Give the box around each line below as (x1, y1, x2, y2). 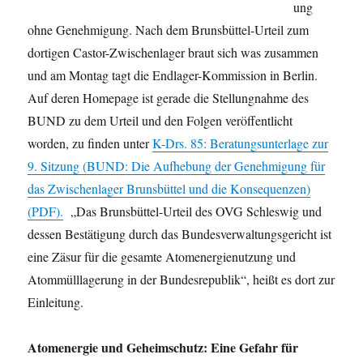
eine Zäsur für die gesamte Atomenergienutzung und (28, 248, 297, 266)
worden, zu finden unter (28, 135, 153, 152)
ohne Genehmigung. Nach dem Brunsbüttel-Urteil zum (28, 21, 310, 39)
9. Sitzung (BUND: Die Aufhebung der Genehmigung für (28, 157, 326, 175)
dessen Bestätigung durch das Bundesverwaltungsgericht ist (28, 225, 332, 243)
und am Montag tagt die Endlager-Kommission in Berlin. (28, 66, 318, 84)
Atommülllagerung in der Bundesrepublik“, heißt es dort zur (28, 271, 335, 288)
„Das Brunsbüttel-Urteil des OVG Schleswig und (63, 203, 322, 220)
